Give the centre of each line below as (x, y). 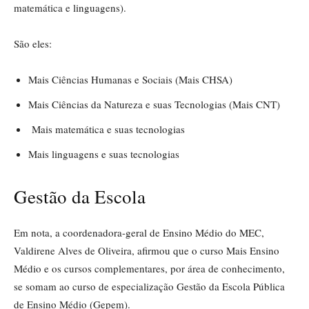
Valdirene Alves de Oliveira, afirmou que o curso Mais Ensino (147, 250)
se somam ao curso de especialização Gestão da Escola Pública (149, 286)
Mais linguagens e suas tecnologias (104, 153)
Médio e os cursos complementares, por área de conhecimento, (149, 268)
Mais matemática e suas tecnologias (108, 129)
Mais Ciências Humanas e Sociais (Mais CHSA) (130, 79)
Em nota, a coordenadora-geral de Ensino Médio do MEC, (139, 232)
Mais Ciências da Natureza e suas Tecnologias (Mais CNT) (154, 104)
